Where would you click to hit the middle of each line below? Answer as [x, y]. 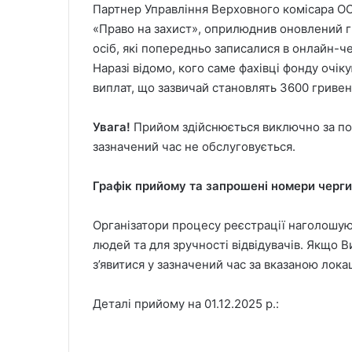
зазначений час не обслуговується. [194, 147]
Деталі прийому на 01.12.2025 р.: [186, 304]
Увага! [112, 127]
